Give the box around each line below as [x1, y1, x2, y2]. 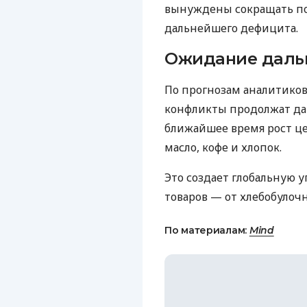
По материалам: [164, 223, 249, 236]
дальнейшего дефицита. [164, 20, 298, 36]
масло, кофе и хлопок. [164, 139, 282, 155]
